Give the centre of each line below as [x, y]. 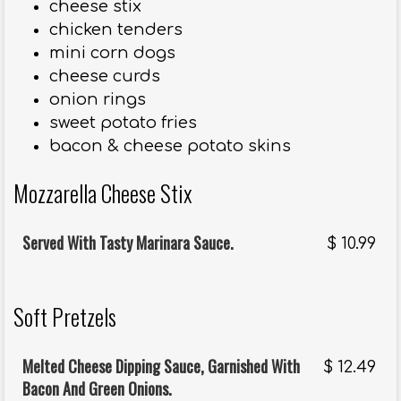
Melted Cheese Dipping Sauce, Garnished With [161, 367]
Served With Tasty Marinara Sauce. [128, 243]
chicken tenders [116, 30]
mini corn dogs [112, 53]
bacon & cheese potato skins [170, 146]
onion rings [98, 100]
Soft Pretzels [65, 317]
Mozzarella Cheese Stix [103, 193]
